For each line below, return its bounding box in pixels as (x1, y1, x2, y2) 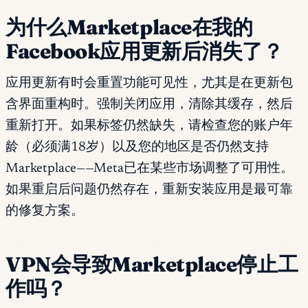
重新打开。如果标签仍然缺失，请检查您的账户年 (5, 120, 293, 133)
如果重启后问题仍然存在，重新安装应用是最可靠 (5, 184, 293, 197)
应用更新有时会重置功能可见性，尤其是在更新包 (5, 77, 293, 91)
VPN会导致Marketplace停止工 (5, 252, 298, 278)
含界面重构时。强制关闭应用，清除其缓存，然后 (5, 98, 293, 112)
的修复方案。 (5, 205, 84, 219)
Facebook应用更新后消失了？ (5, 38, 283, 64)
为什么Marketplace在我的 (5, 14, 253, 40)
